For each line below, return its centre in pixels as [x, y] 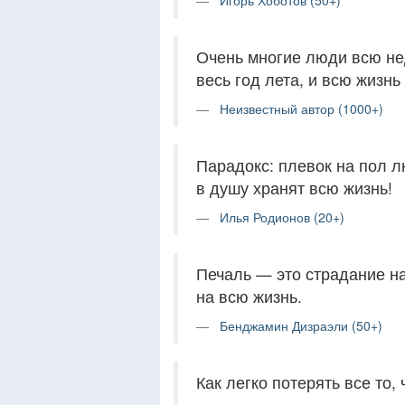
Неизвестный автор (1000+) [301, 108]
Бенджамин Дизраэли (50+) [301, 325]
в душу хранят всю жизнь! [294, 188]
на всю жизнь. [249, 296]
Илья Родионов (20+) [282, 217]
